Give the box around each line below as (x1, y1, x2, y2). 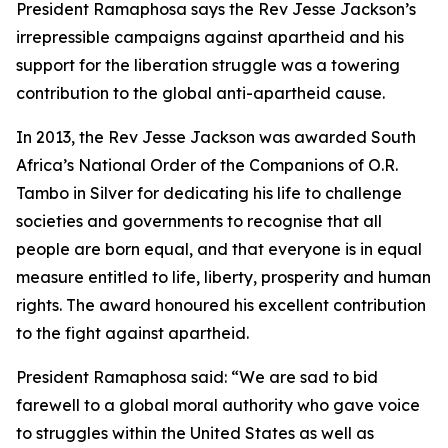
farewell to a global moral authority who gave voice (16, 395, 420, 415)
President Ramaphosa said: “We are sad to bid (16, 367, 378, 387)
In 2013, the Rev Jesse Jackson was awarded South (16, 127, 416, 147)
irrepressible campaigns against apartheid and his (16, 27, 404, 47)
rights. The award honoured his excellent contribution (16, 295, 426, 315)
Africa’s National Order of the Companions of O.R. (16, 155, 398, 175)
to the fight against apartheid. (16, 323, 249, 343)
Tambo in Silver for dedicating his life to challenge (16, 183, 402, 203)
